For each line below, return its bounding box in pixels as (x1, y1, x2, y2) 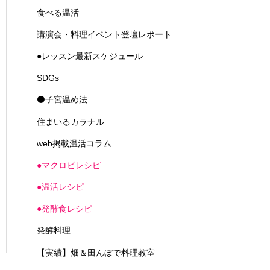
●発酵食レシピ (37, 204, 92, 214)
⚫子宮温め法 (37, 95, 87, 105)
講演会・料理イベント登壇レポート (37, 29, 172, 39)
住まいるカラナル (37, 116, 104, 127)
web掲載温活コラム (37, 138, 111, 148)
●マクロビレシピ (37, 160, 101, 170)
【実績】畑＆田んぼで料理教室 (37, 247, 155, 257)
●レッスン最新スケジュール (37, 51, 143, 61)
